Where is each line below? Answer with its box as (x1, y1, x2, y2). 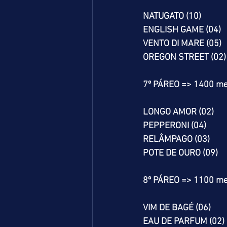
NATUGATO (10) (143, 11, 201, 22)
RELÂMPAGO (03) (143, 134, 210, 145)
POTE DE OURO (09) (143, 148, 218, 159)
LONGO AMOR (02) (143, 107, 214, 118)
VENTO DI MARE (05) (143, 39, 221, 49)
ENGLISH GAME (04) (143, 25, 221, 35)
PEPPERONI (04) (143, 121, 206, 131)
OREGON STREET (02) (143, 52, 226, 63)
